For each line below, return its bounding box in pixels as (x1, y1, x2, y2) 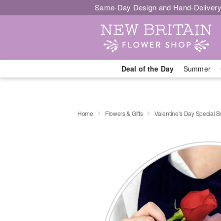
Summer (184, 64, 211, 74)
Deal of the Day (121, 64, 174, 74)
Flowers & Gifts (105, 109, 143, 117)
